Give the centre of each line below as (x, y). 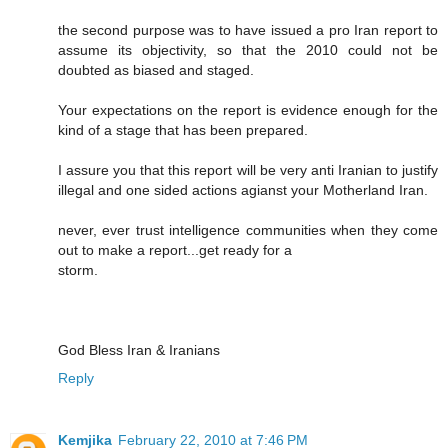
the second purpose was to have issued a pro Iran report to (248, 30)
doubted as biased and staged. (156, 70)
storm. (78, 270)
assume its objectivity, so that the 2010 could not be (248, 50)
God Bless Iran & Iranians (139, 350)
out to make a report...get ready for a (175, 250)
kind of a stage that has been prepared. (183, 130)
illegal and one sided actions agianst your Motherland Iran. (243, 190)
